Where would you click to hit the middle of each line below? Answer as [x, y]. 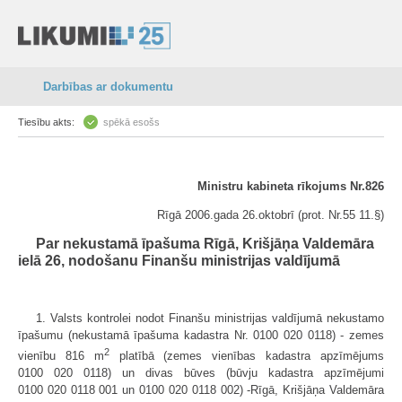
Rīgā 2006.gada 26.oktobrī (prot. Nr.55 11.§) [271, 215]
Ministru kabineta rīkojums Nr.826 [291, 186]
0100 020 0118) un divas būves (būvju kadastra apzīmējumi [201, 373]
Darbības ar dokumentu [108, 87]
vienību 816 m [61, 356]
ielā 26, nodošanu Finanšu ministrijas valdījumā [179, 261]
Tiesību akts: [46, 122]
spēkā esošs [131, 122]
